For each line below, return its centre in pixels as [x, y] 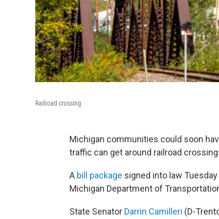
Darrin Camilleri [154, 211]
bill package [99, 175]
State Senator [97, 211]
